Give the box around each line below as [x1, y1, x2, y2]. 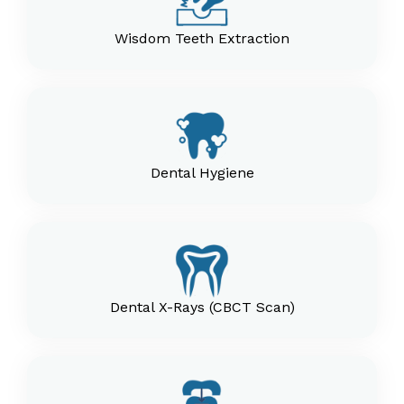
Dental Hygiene [150, 164, 254, 181]
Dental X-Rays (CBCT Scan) [109, 298, 295, 316]
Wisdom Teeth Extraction [115, 30, 289, 47]
